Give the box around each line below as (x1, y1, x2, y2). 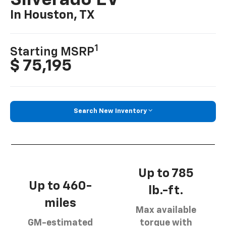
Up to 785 (138, 167, 194, 180)
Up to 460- (29, 180, 92, 192)
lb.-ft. (148, 184, 184, 197)
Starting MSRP (10, 46, 95, 58)
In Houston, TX (10, 9, 95, 22)
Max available (135, 205, 196, 215)
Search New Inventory (74, 107, 147, 115)
